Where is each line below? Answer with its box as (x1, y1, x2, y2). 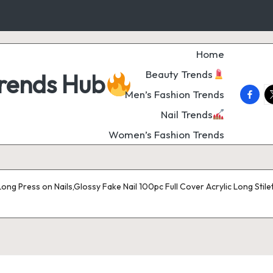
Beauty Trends (145, 68, 213, 80)
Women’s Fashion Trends (108, 128, 224, 141)
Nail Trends (160, 108, 213, 121)
